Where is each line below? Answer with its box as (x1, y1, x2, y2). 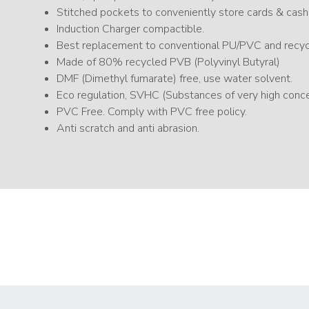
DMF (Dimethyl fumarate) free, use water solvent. (57, 71, 292, 86)
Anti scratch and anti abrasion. (57, 121, 199, 136)
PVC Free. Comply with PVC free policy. (57, 104, 247, 119)
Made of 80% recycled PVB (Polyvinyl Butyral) (57, 54, 280, 70)
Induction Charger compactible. (57, 21, 204, 37)
